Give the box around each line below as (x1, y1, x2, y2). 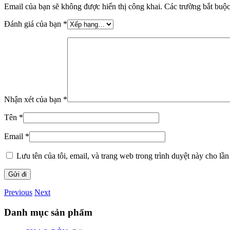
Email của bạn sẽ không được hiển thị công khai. (4, 2, 162, 11)
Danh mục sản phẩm (4, 207, 92, 218)
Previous (4, 188, 32, 197)
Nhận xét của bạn (4, 95, 63, 104)
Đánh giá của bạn (4, 20, 63, 29)
